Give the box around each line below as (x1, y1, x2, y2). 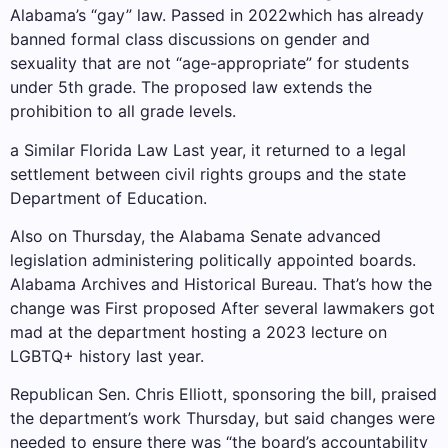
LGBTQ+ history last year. (10, 346, 204, 367)
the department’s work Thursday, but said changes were (10, 408, 435, 429)
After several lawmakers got (216, 298, 435, 319)
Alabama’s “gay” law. (10, 5, 171, 26)
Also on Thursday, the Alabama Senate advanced (10, 226, 381, 247)
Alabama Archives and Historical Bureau (10, 274, 313, 295)
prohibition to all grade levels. (10, 101, 236, 122)
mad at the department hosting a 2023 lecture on (10, 322, 387, 343)
